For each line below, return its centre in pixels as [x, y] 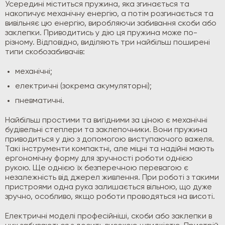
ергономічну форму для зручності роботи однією [99, 159]
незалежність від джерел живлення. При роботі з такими [112, 178]
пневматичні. [40, 101]
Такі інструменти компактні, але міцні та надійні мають [109, 149]
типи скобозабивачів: [45, 52]
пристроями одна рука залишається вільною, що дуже [108, 188]
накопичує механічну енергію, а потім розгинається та [109, 14]
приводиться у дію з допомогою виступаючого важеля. [109, 140]
